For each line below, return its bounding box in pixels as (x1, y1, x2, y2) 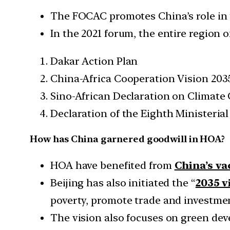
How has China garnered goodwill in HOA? (30, 133, 225, 145)
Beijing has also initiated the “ (50, 177, 196, 189)
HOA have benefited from (50, 159, 175, 172)
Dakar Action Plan (50, 54, 138, 67)
